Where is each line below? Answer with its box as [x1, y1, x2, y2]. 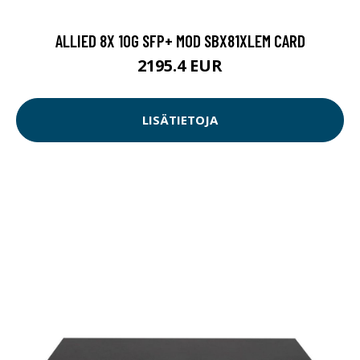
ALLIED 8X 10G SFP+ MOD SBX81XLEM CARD [55, 30, 305, 51]
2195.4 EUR [137, 54, 223, 76]
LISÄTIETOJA [142, 112, 218, 129]
